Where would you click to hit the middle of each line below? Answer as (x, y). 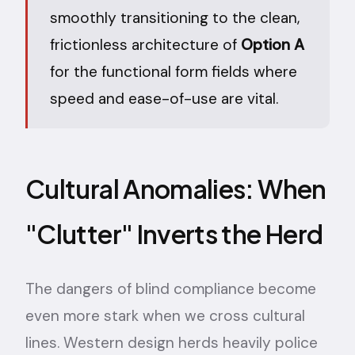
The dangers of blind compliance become (171, 288)
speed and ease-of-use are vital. (164, 98)
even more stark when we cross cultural (165, 315)
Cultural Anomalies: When (176, 188)
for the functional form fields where (174, 71)
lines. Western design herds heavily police (172, 342)
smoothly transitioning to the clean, (175, 17)
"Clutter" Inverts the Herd (174, 233)
